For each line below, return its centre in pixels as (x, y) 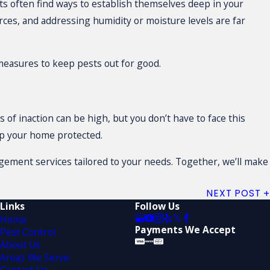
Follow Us (158, 206)
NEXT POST (234, 193)
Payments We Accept (186, 229)
